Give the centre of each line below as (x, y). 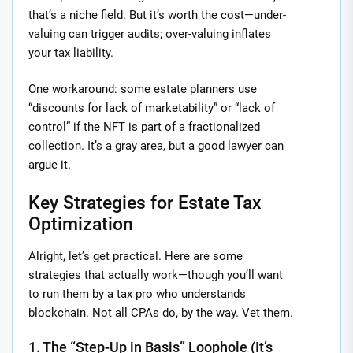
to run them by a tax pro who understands (137, 294)
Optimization (81, 223)
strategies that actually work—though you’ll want (156, 275)
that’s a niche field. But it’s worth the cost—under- (157, 15)
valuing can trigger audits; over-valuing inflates (150, 33)
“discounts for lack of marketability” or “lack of (152, 108)
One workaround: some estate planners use (143, 89)
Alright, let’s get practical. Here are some (136, 256)
